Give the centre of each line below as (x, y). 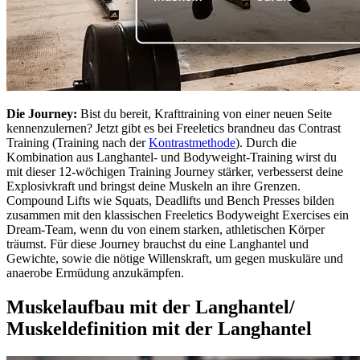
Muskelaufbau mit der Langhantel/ (151, 307)
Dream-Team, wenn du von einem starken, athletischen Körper (166, 229)
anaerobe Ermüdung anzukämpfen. (95, 272)
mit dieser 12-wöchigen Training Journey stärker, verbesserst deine (175, 171)
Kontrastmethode (192, 142)
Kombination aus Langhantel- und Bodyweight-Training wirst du (172, 157)
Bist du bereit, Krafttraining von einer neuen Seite (205, 113)
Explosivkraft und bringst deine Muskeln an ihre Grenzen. (153, 186)
